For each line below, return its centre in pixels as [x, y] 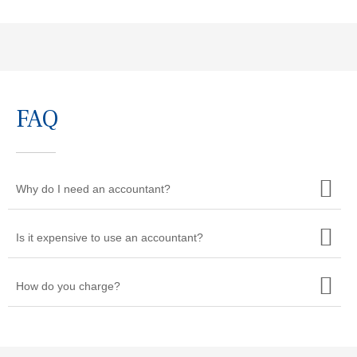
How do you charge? [68, 286]
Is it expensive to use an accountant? [110, 237]
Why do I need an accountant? [93, 189]
